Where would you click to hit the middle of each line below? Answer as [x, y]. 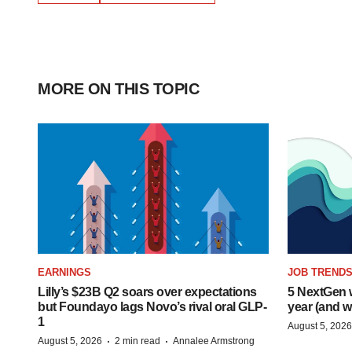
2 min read [137, 341]
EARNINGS [64, 272]
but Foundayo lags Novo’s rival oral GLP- [152, 306]
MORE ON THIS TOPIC [118, 89]
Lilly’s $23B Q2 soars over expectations [147, 291]
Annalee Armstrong [214, 341]
